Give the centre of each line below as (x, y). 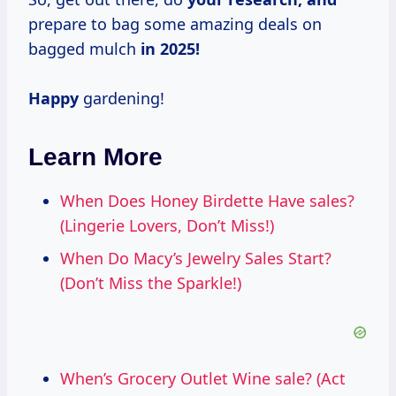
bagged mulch (84, 49)
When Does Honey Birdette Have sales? (207, 201)
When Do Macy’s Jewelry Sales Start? (196, 259)
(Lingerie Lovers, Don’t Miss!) (167, 226)
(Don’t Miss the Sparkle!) (151, 283)
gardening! (122, 99)
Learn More (95, 157)
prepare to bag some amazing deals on (175, 24)
